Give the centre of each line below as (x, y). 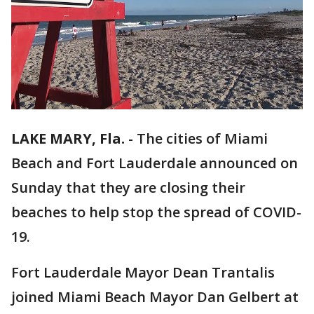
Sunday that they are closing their (128, 188)
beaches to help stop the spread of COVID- (156, 212)
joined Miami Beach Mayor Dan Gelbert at (155, 297)
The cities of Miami (202, 139)
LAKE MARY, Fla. (68, 139)
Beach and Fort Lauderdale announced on (155, 163)
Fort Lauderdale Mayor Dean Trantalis (143, 273)
